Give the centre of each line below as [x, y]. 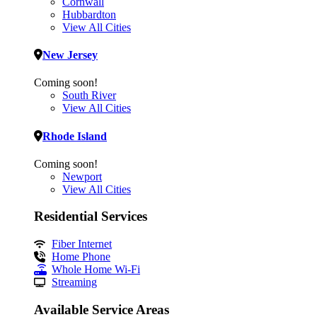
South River [89, 96]
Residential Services [91, 217]
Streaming [74, 282]
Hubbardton [89, 14]
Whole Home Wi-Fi [96, 270]
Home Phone [81, 257]
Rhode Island [75, 136]
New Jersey [70, 54]
